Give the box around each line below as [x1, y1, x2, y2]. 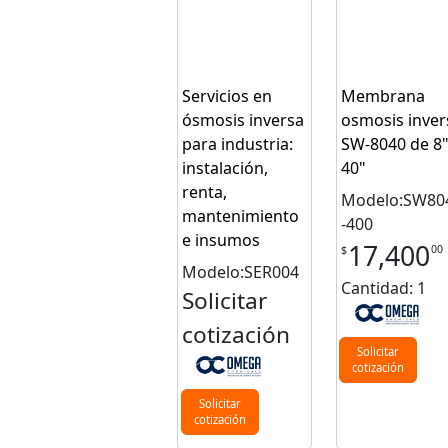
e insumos [182, 229, 261, 252]
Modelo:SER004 [182, 261, 300, 284]
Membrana [340, 85, 425, 108]
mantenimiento [182, 205, 300, 228]
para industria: [182, 133, 294, 156]
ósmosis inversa [182, 109, 305, 132]
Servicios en [182, 85, 273, 108]
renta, [182, 181, 228, 204]
